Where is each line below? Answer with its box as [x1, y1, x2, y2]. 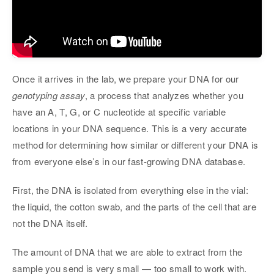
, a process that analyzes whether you [84, 88, 243, 102]
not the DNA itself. [12, 216, 88, 229]
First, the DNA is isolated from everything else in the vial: [12, 183, 248, 196]
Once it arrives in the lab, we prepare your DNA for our [12, 72, 239, 85]
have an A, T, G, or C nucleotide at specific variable [12, 105, 226, 118]
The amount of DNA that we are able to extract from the [12, 245, 243, 258]
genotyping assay [12, 88, 85, 102]
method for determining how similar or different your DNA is [12, 138, 259, 151]
